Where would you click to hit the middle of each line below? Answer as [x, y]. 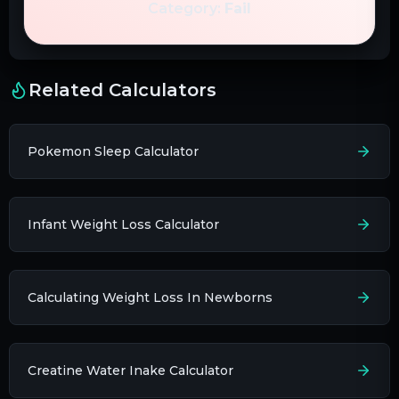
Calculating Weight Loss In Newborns [150, 297]
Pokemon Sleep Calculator [113, 151]
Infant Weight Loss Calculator [123, 224]
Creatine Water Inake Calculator [130, 370]
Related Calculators [122, 90]
